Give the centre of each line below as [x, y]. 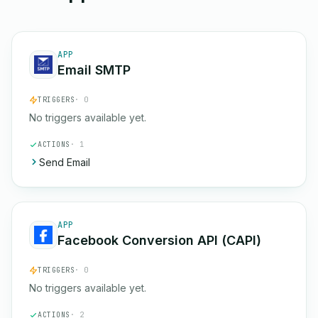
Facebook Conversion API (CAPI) [159, 240]
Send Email [65, 162]
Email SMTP [94, 70]
